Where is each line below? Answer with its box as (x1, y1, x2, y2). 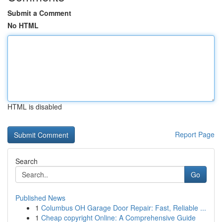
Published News (15, 193, 65, 203)
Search (15, 156, 38, 166)
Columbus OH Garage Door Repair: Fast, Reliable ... (41, 203, 206, 213)
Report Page (175, 129, 215, 139)
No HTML (7, 20, 39, 30)
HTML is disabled (7, 102, 62, 111)
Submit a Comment (7, 8, 71, 18)
